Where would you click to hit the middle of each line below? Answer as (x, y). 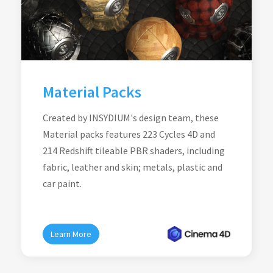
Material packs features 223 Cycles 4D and (129, 134)
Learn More (71, 234)
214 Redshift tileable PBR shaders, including (134, 151)
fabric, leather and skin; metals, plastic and (133, 167)
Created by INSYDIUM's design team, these (131, 118)
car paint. (62, 183)
